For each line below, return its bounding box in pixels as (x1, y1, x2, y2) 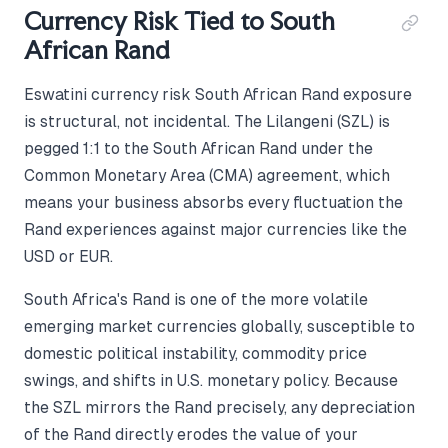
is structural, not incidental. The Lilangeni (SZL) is (24, 113, 390, 131)
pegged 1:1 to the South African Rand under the (24, 140, 373, 158)
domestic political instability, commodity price (24, 345, 367, 363)
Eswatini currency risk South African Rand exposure (24, 86, 412, 104)
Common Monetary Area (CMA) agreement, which (24, 167, 390, 185)
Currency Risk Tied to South (24, 6, 335, 37)
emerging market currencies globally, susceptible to (24, 318, 415, 336)
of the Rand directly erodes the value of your (24, 426, 358, 444)
